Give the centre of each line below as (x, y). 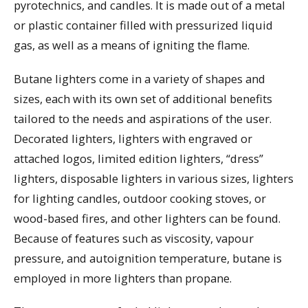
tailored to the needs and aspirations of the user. (143, 118)
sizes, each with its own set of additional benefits (143, 98)
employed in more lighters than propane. (123, 278)
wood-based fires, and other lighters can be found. (147, 218)
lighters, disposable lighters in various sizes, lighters (154, 178)
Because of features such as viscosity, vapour (134, 238)
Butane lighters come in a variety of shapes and (140, 78)
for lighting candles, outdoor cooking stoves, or (140, 198)
